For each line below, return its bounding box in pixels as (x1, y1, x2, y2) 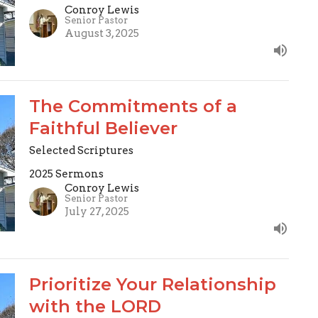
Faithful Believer (28, 118, 177, 139)
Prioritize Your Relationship (28, 274, 276, 295)
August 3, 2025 (64, 27, 139, 40)
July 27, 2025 (64, 205, 129, 219)
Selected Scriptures (28, 144, 133, 158)
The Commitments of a (28, 96, 237, 117)
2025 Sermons (28, 168, 104, 181)
